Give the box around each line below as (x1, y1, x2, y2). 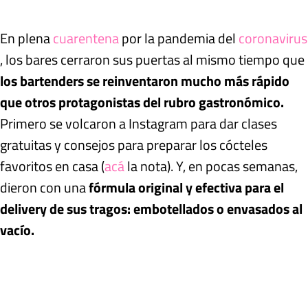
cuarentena (53, 27, 119, 49)
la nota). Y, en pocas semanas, (124, 155, 298, 177)
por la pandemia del (119, 27, 239, 49)
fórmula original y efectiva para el (86, 176, 284, 198)
